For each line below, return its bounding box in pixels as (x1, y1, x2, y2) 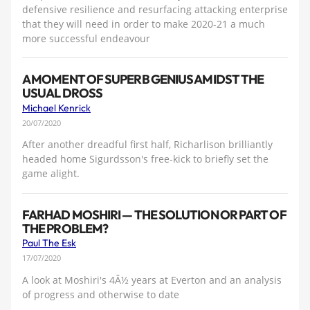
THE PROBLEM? (22, 220, 109, 237)
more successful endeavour (22, 31, 150, 45)
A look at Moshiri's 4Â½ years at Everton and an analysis (22, 273, 282, 286)
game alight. (22, 167, 80, 181)
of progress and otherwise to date (22, 287, 179, 301)
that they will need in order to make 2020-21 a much (22, 17, 265, 30)
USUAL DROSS (22, 85, 102, 102)
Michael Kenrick (22, 101, 91, 114)
